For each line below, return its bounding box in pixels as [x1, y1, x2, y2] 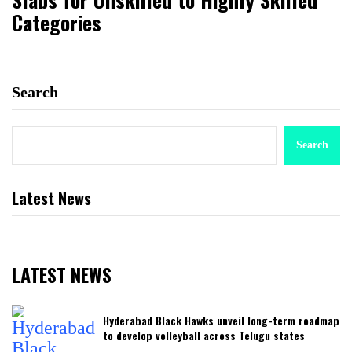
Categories [12, 6, 101, 38]
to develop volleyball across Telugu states [103, 326, 305, 343]
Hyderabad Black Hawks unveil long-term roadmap [103, 311, 339, 328]
